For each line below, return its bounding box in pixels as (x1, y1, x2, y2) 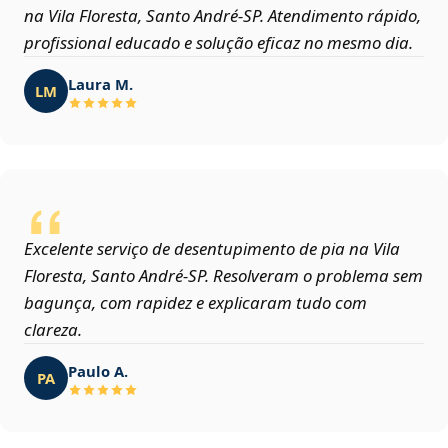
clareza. (24, 318, 82, 342)
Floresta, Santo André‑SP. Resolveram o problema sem (24, 264, 423, 288)
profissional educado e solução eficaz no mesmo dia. (24, 31, 413, 55)
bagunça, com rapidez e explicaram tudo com (24, 291, 367, 315)
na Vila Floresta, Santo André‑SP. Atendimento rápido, (24, 4, 421, 28)
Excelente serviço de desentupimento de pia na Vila (24, 237, 400, 261)
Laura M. (68, 73, 133, 94)
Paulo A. (68, 360, 128, 381)
